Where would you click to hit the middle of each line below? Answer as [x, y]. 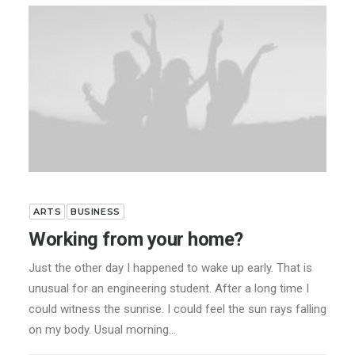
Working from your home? [136, 240]
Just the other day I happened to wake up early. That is [170, 268]
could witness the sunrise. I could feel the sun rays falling [177, 309]
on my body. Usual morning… [102, 330]
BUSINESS [95, 212]
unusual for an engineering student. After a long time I [169, 289]
